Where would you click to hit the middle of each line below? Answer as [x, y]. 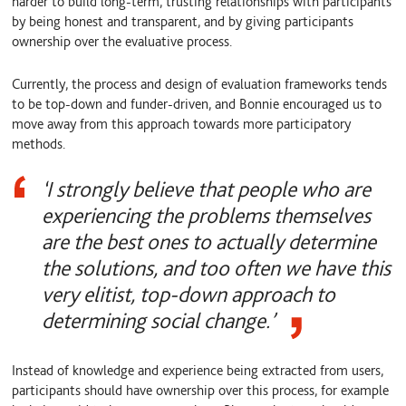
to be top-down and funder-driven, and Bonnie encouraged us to [197, 103]
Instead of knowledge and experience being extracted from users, [198, 371]
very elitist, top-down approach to [188, 294]
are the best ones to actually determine [208, 241]
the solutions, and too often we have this [216, 267]
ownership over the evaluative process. [122, 42]
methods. [39, 143]
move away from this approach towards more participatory [182, 123]
